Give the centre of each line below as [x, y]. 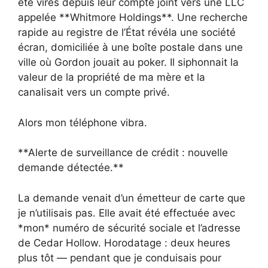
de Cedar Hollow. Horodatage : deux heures [124, 243]
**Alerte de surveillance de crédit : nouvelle [123, 153]
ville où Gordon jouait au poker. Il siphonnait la [128, 63]
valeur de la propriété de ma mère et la [112, 77]
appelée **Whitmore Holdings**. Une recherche [133, 18]
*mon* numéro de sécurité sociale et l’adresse [129, 228]
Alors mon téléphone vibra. [83, 122]
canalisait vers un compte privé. [94, 92]
